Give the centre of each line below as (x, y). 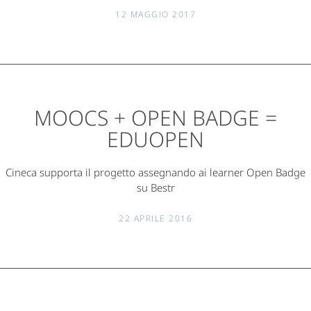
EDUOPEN (155, 140)
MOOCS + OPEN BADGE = (155, 118)
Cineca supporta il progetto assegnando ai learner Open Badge (155, 173)
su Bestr (155, 188)
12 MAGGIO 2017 (155, 15)
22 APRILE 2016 (155, 219)
